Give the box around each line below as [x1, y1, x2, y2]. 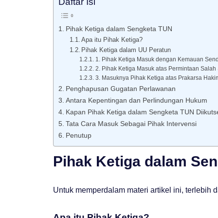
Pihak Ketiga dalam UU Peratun [81, 46, 171, 54]
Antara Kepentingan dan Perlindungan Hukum [65, 96, 207, 105]
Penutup [65, 131, 91, 140]
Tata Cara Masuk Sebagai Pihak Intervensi [65, 120, 197, 128]
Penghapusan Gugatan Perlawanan [65, 85, 176, 93]
